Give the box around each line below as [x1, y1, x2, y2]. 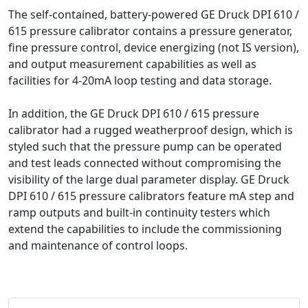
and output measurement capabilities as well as [8, 56, 256, 71]
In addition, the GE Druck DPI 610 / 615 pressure [8, 106, 259, 121]
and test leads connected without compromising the [8, 155, 281, 170]
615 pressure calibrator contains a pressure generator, [8, 23, 292, 38]
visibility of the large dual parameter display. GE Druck [8, 172, 289, 187]
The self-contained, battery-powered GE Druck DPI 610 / [8, 7, 299, 22]
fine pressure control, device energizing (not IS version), [8, 40, 299, 55]
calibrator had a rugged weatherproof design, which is [8, 122, 293, 137]
